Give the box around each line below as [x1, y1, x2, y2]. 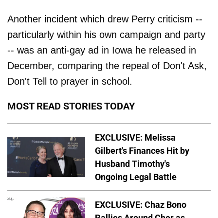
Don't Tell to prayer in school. [7, 75, 132, 87]
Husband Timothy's [95, 158, 170, 169]
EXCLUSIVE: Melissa [95, 132, 176, 143]
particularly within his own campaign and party [7, 29, 205, 40]
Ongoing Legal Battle [95, 171, 177, 182]
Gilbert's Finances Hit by [95, 145, 189, 156]
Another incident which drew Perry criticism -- [7, 13, 202, 24]
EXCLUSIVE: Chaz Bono [95, 200, 186, 210]
